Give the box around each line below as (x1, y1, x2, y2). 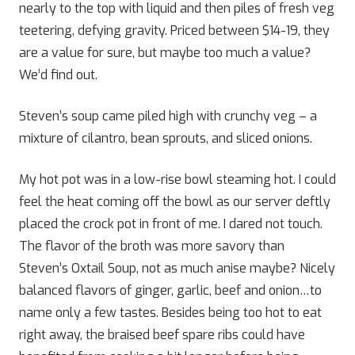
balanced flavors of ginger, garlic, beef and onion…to (19, 282, 322, 299)
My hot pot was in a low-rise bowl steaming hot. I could (19, 171, 336, 188)
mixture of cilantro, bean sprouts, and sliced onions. (19, 130, 312, 147)
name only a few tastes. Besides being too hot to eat (19, 304, 322, 321)
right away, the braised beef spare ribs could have (19, 326, 305, 343)
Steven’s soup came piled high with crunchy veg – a (19, 108, 317, 124)
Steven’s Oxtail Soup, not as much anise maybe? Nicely (19, 260, 335, 277)
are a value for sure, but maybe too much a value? (19, 44, 311, 61)
